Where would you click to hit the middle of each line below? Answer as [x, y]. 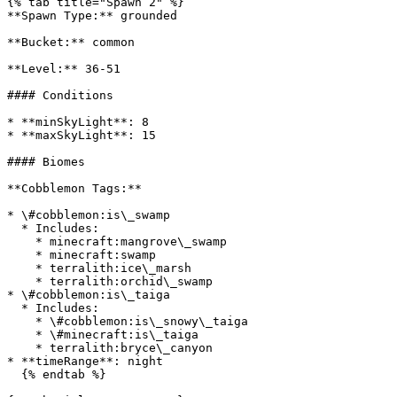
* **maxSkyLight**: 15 [82, 135]
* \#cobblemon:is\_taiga [89, 295]
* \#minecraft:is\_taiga [21, 335]
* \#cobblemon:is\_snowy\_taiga [21, 321]
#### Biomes [46, 162]
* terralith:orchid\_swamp [21, 281]
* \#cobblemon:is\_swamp [89, 215]
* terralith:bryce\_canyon [21, 348]
